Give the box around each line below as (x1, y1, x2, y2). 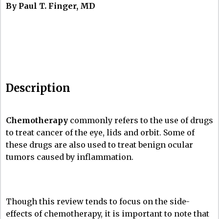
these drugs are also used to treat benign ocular (6, 139, 193, 150)
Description (6, 81, 70, 95)
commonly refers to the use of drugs (68, 115, 213, 125)
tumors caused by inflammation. (6, 152, 133, 162)
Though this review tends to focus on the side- (6, 196, 190, 206)
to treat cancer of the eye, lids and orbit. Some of (6, 127, 195, 137)
